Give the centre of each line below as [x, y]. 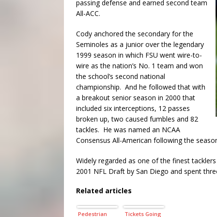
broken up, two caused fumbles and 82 [137, 119]
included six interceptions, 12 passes [133, 108]
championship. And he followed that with [141, 87]
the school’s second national [121, 77]
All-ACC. [88, 14]
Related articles [104, 191]
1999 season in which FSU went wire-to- [139, 55]
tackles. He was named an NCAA [128, 130]
